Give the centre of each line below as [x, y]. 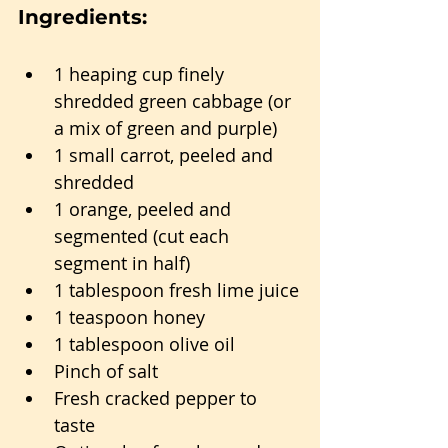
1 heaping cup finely [141, 74]
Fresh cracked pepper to [158, 398]
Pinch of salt [106, 371]
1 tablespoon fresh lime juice [176, 290]
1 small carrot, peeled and [166, 155]
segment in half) [122, 263]
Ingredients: [82, 17]
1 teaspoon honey [129, 317]
